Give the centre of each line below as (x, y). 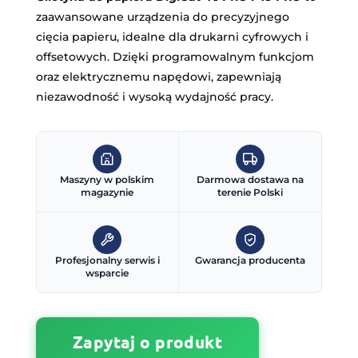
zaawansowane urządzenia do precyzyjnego (162, 16)
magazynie (107, 192)
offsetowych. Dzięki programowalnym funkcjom (175, 56)
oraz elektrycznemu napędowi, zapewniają (158, 76)
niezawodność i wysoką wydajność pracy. (154, 96)
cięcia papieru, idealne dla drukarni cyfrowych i (172, 36)
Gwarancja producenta (251, 260)
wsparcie (107, 272)
